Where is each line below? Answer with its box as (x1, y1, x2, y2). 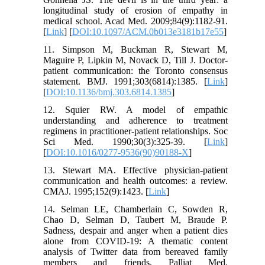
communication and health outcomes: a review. (43, 176, 228, 186)
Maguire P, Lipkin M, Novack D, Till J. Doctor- (43, 55, 228, 66)
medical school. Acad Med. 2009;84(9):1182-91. (43, 16, 228, 27)
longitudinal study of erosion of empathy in (43, 5, 228, 16)
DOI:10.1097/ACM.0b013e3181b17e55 (72, 27, 224, 37)
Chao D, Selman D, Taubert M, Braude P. (43, 215, 228, 225)
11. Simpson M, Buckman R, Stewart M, (43, 44, 228, 55)
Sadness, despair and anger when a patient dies (43, 225, 228, 236)
